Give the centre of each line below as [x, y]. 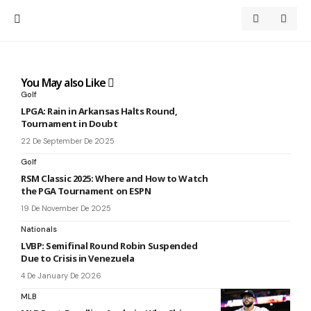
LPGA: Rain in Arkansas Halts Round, [99, 111]
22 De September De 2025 [68, 141]
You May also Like [65, 83]
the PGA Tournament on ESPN [86, 191]
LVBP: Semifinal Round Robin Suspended [109, 246]
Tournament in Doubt [69, 124]
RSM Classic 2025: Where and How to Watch [115, 178]
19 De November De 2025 [66, 208]
